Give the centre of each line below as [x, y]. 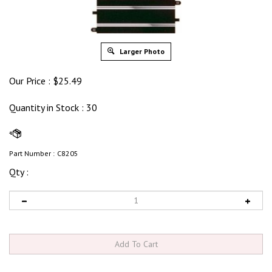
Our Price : [30, 81]
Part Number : [32, 153]
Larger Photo [141, 51]
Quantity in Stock [45, 107]
